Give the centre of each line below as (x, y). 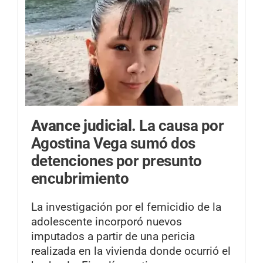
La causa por (182, 126)
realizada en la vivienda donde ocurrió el (131, 251)
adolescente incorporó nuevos (107, 222)
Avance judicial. (85, 126)
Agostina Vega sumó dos (113, 144)
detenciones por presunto (117, 161)
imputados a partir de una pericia (113, 237)
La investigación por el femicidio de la (126, 207)
